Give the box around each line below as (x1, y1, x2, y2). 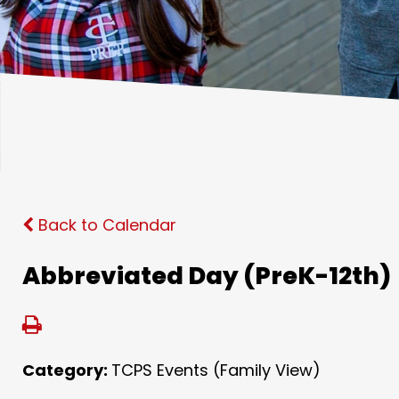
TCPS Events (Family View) (111, 359, 321, 381)
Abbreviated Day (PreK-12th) (22, 259, 391, 292)
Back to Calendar (34, 214, 176, 236)
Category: (22, 359, 111, 381)
